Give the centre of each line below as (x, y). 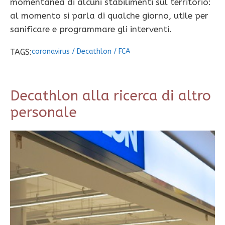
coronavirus (51, 52)
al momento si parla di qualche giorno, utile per (109, 16)
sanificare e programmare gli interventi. (91, 29)
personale (43, 113)
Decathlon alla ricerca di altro (110, 96)
